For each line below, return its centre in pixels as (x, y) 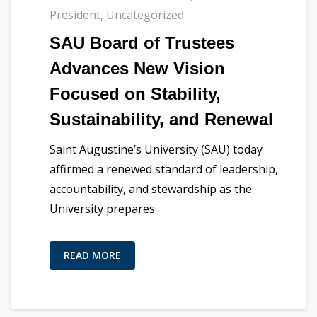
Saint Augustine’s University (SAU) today (156, 150)
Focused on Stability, (135, 94)
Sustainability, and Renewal (161, 120)
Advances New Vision (137, 69)
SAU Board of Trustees (142, 43)
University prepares (102, 209)
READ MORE (92, 255)
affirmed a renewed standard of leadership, (164, 169)
